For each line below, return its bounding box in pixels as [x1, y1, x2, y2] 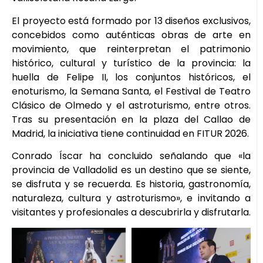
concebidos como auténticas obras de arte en [12, 28, 251, 42]
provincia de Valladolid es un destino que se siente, [12, 163, 251, 177]
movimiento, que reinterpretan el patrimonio [12, 42, 251, 56]
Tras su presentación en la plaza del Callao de [12, 112, 251, 126]
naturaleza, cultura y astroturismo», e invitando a [12, 191, 251, 205]
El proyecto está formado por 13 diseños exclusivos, [12, 14, 251, 28]
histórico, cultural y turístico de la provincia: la [12, 56, 251, 70]
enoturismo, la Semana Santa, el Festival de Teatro [12, 84, 251, 98]
